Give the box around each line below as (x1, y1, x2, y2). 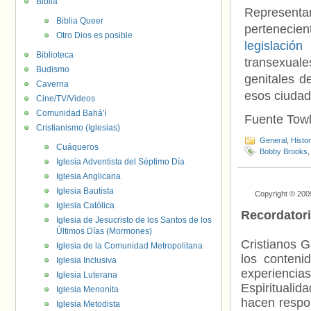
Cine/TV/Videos (36, 94, 95, 103)
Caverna (36, 79, 69, 89)
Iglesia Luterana (56, 270, 117, 280)
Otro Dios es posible (56, 31, 133, 40)
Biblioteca (36, 50, 74, 60)
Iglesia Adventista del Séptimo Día (56, 157, 185, 167)
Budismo (36, 65, 69, 74)
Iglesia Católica (56, 201, 115, 210)
